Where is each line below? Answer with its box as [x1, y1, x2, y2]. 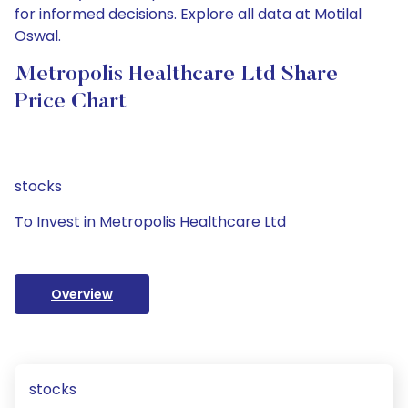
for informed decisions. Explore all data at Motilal [15, 4, 362, 25]
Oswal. [15, 25, 61, 46]
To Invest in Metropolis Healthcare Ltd [15, 211, 286, 232]
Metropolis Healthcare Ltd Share [15, 64, 338, 86]
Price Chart [15, 91, 127, 113]
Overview [51, 285, 113, 303]
